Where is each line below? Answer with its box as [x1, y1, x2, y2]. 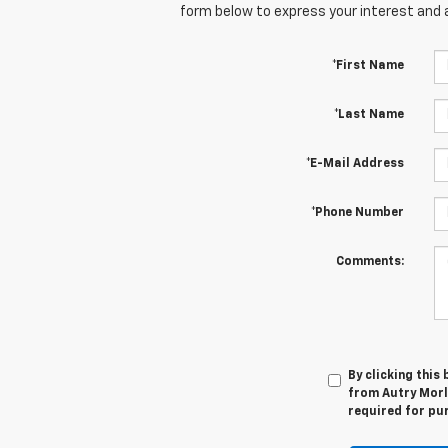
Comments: [335, 255, 404, 268]
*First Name [331, 59, 404, 72]
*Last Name [333, 108, 404, 121]
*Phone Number [310, 206, 404, 219]
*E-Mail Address [305, 157, 404, 170]
